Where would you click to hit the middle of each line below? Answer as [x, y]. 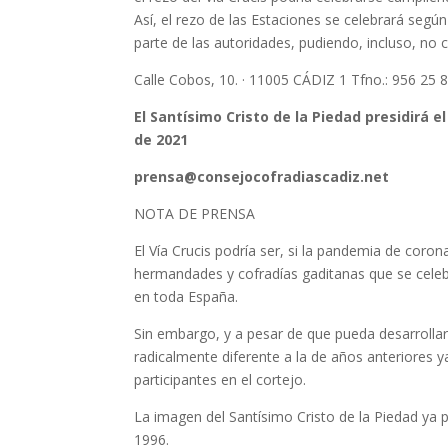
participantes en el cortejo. [220, 379]
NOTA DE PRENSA [195, 213]
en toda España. [186, 296]
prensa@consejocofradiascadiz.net [262, 176]
